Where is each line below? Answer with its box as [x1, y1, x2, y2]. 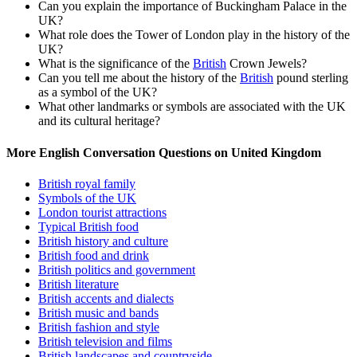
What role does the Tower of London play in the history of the [38, 28, 350, 42]
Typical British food [38, 219, 139, 233]
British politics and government [38, 262, 195, 277]
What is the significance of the [38, 57, 193, 71]
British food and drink [38, 248, 149, 262]
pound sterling [273, 71, 348, 85]
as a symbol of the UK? [38, 85, 157, 100]
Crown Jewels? [226, 57, 307, 71]
